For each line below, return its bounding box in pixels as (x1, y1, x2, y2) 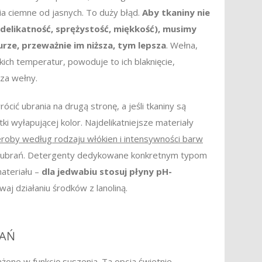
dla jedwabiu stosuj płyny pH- (42, 166, 172, 177)
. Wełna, (166, 39, 198, 51)
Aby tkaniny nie (142, 6, 210, 18)
